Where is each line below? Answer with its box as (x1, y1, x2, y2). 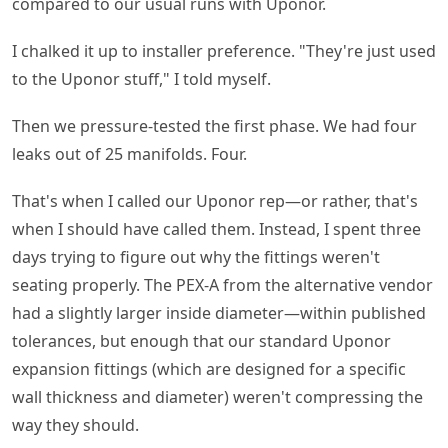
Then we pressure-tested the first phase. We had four (12, 115, 417, 138)
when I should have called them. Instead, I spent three (12, 218, 421, 241)
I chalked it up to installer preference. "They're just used (12, 39, 436, 62)
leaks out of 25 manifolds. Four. (12, 143, 247, 166)
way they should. (12, 414, 139, 437)
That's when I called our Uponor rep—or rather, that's (12, 190, 418, 213)
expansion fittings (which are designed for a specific (12, 358, 406, 381)
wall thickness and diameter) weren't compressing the (12, 386, 423, 409)
